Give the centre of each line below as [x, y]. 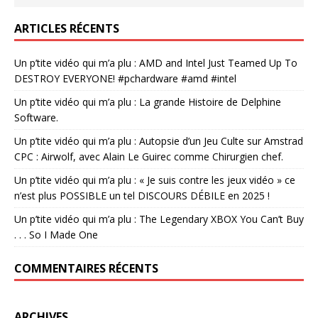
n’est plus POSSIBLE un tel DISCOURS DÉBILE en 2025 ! [142, 195]
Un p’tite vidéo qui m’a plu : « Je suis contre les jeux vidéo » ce [155, 180]
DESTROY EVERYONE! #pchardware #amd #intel [125, 78]
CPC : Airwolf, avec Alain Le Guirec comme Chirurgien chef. [149, 156]
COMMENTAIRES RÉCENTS [86, 268]
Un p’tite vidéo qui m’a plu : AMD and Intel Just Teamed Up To [156, 62]
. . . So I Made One [56, 234]
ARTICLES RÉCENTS [67, 28]
